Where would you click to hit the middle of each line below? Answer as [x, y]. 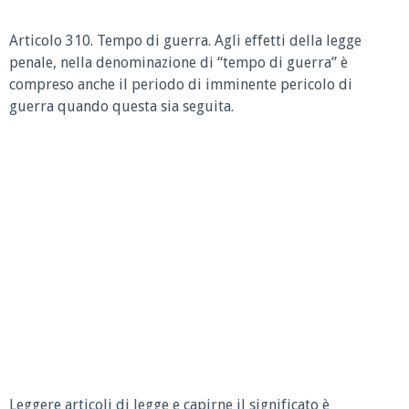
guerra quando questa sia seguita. [121, 106]
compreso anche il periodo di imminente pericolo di [181, 84]
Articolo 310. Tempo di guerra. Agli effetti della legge [185, 41]
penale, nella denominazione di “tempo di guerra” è [178, 63]
